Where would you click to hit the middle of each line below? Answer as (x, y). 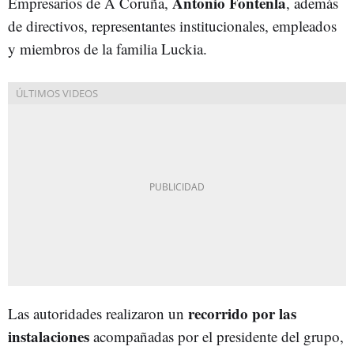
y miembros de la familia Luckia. (107, 48)
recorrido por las (242, 313)
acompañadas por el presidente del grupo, (217, 336)
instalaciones (49, 336)
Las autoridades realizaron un (98, 313)
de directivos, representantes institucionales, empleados (172, 25)
